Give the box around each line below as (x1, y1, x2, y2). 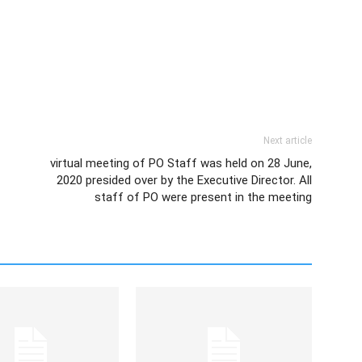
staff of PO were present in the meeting (95, 190, 312, 204)
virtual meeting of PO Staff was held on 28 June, (50, 156, 312, 170)
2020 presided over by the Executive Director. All (57, 173, 312, 187)
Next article (263, 135, 312, 146)
